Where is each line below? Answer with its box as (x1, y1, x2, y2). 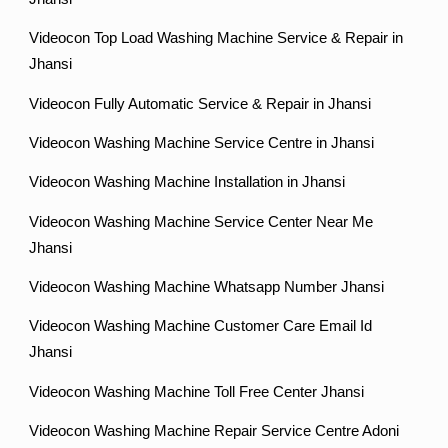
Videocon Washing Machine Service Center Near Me (29, 213, 374, 230)
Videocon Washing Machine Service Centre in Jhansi (29, 135, 375, 152)
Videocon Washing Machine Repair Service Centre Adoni (29, 423, 400, 440)
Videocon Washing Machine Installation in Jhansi (29, 174, 346, 191)
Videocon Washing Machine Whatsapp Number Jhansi (29, 279, 385, 296)
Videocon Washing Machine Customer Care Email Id (29, 318, 373, 335)
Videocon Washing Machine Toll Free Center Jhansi (29, 383, 365, 400)
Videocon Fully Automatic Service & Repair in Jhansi (29, 95, 372, 112)
